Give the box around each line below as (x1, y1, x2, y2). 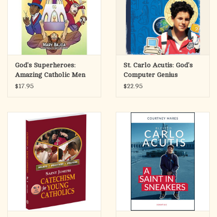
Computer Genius (124, 71, 178, 79)
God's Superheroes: (15, 62, 76, 69)
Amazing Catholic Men (15, 71, 85, 79)
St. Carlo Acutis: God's (124, 62, 193, 69)
